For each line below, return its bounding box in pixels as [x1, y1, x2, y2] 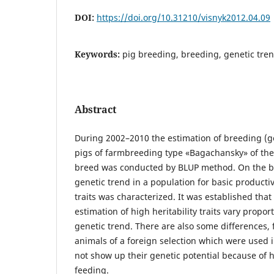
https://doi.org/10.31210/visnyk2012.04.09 [97, 11, 270, 23]
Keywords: [75, 48, 122, 60]
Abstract [75, 102, 116, 116]
